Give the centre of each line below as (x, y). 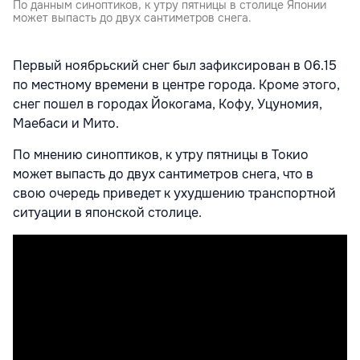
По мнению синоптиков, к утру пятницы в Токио (161, 155)
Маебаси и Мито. (66, 124)
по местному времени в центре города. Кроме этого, (176, 85)
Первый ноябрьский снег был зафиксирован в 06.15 (175, 66)
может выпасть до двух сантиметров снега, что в (163, 174)
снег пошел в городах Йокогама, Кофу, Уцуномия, (168, 104)
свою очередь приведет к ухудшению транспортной (174, 194)
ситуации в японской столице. (107, 213)
